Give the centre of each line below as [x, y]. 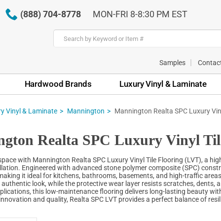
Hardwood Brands [58, 84]
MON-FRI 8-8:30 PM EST [140, 14]
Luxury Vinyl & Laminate [163, 84]
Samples [172, 62]
